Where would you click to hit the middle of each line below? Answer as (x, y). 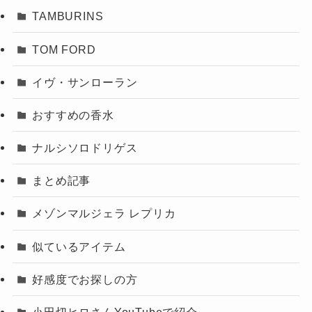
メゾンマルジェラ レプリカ (104, 213)
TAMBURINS (68, 16)
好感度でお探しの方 (85, 279)
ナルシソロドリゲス (85, 148)
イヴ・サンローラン (85, 82)
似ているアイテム (79, 246)
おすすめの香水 (73, 115)
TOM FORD (64, 49)
